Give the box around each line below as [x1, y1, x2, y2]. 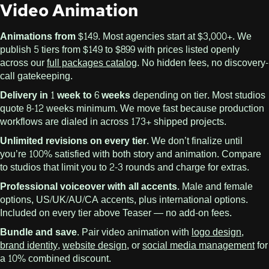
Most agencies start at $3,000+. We [100, 28, 252, 46]
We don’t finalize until [149, 132, 243, 150]
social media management [142, 237, 255, 255]
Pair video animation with [79, 223, 192, 241]
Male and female [180, 178, 253, 196]
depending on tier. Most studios [130, 86, 265, 104]
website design [62, 237, 127, 255]
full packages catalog [47, 54, 137, 72]
